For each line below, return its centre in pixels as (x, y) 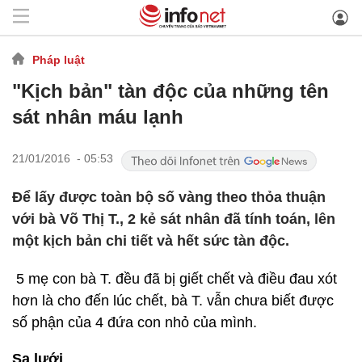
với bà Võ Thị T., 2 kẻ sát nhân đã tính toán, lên (174, 219)
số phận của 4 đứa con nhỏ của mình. (135, 322)
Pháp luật (59, 59)
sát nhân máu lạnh (98, 117)
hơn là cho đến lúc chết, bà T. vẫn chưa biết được (173, 301)
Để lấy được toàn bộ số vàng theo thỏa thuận (169, 197)
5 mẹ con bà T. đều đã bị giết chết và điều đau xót (175, 279)
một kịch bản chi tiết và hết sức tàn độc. (151, 241)
